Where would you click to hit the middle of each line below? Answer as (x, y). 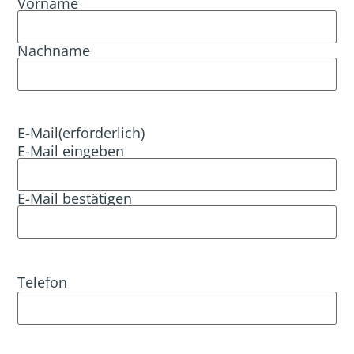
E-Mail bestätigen (75, 198)
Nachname (54, 50)
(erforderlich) (102, 132)
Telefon (43, 282)
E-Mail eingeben (71, 151)
